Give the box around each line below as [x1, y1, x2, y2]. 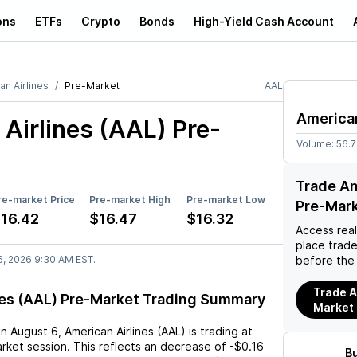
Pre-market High [89, 194, 171, 206]
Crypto [81, 14, 120, 28]
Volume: [296, 138, 336, 150]
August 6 [10, 324, 58, 338]
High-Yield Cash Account [194, 14, 334, 28]
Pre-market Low [186, 194, 265, 206]
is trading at [186, 324, 253, 338]
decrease [160, 339, 211, 353]
